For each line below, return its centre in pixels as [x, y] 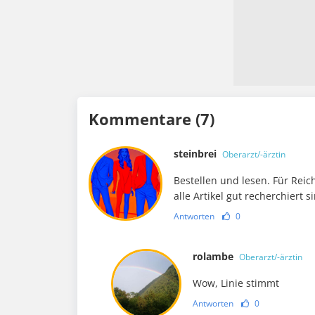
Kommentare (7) [152, 119]
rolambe [214, 257]
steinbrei [197, 154]
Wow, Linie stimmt [236, 283]
